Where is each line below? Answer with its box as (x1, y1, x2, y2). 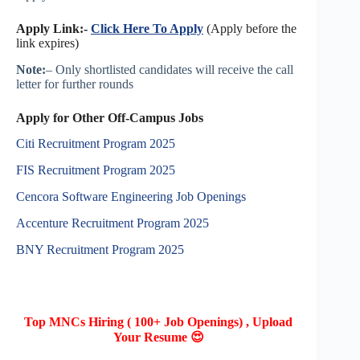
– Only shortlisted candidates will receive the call (46, 62, 293, 76)
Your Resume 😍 (112, 329, 204, 344)
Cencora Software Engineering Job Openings (16, 190, 246, 204)
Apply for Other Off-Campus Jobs (16, 110, 203, 125)
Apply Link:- (16, 21, 91, 35)
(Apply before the (207, 21, 297, 35)
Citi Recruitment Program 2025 (16, 137, 175, 151)
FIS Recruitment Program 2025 (16, 163, 175, 178)
